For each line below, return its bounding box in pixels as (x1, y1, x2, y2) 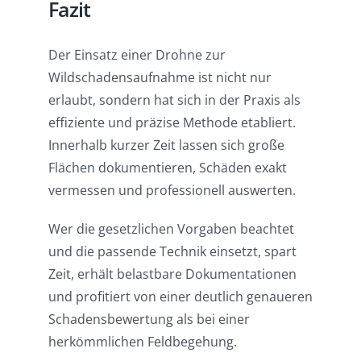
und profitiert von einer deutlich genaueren (48, 287, 313, 305)
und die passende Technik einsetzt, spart (48, 242, 297, 260)
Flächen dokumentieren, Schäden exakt (48, 158, 287, 176)
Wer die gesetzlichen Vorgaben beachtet (48, 219, 294, 238)
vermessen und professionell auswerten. (48, 180, 296, 199)
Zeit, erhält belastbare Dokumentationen (48, 264, 297, 283)
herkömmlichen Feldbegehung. (48, 332, 237, 351)
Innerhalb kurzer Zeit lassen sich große (48, 135, 284, 154)
